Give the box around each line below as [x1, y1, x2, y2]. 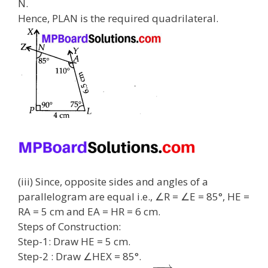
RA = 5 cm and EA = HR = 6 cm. [18, 204, 160, 218]
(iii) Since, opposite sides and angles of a [18, 174, 208, 188]
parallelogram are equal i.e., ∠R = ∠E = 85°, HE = [18, 189, 249, 203]
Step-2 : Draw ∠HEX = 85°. [18, 249, 141, 263]
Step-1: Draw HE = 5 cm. [18, 234, 130, 248]
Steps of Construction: [18, 219, 121, 233]
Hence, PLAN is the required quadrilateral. [18, 11, 218, 25]
